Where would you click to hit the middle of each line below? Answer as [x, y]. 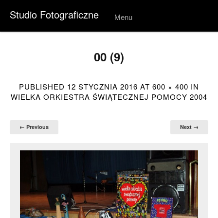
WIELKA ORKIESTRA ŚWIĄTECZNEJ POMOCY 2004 [109, 97]
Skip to [123, 31]
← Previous [34, 127]
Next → [189, 127]
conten [123, 39]
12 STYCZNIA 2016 [102, 86]
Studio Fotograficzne [54, 14]
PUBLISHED [43, 86]
